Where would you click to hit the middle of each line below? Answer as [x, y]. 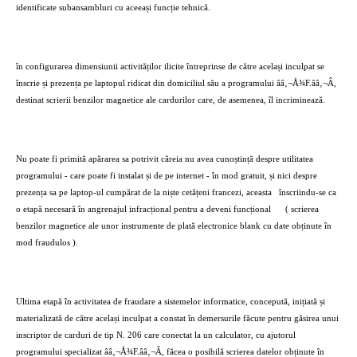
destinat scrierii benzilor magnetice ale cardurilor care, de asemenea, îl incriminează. [171, 100]
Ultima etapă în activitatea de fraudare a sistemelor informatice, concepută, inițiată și [171, 302]
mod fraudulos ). [47, 243]
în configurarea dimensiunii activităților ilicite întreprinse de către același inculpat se [170, 67]
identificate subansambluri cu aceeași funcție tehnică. [113, 8]
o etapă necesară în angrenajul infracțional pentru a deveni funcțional [143, 209]
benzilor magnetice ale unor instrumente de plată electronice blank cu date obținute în [174, 226]
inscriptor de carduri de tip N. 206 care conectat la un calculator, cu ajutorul [156, 335]
